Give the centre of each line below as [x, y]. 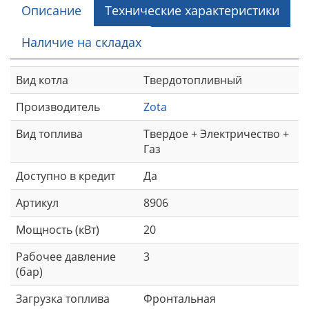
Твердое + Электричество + [216, 133]
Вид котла [42, 80]
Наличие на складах [81, 42]
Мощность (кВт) [58, 229]
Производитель [58, 107]
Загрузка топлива [63, 298]
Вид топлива [49, 133]
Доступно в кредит [66, 176]
